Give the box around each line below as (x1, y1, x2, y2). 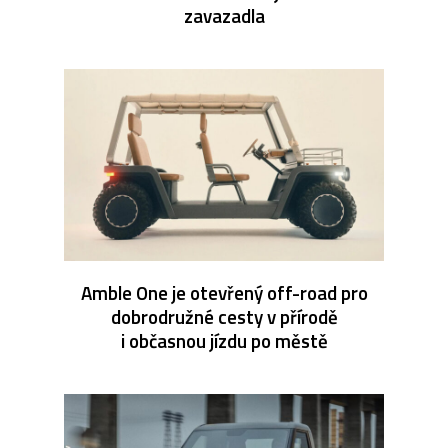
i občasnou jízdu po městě (120, 325, 328, 355)
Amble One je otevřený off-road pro (80, 277, 368, 307)
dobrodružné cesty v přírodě (110, 301, 338, 331)
